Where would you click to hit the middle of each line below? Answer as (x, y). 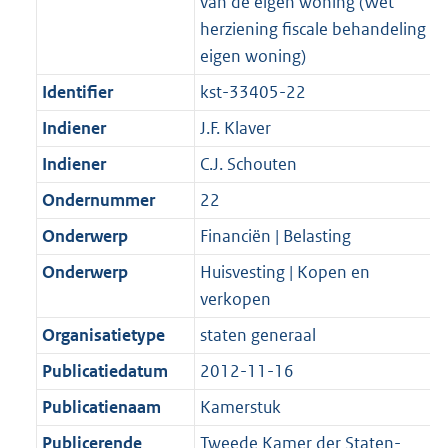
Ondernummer (98, 200)
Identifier (77, 92)
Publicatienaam (101, 407)
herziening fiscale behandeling (312, 29)
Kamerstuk (240, 407)
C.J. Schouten (248, 164)
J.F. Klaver (235, 128)
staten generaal (257, 335)
